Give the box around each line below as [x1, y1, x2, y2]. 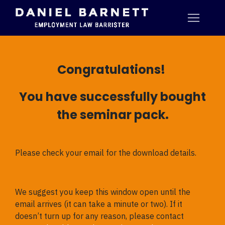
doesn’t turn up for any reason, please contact [15, 210, 184, 221]
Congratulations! [57, 61, 168, 78]
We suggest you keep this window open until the [15, 186, 190, 197]
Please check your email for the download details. [15, 147, 196, 158]
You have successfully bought [19, 88, 206, 105]
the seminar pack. [56, 106, 169, 123]
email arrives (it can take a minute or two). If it [15, 198, 182, 209]
